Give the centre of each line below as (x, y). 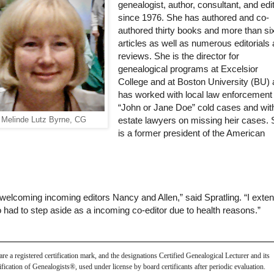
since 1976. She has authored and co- (193, 18)
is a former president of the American (191, 133)
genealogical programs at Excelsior (188, 69)
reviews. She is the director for (178, 56)
